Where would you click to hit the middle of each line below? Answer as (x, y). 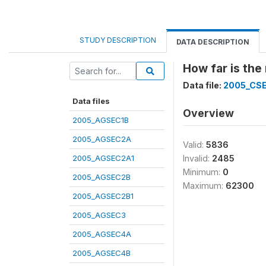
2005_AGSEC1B (101, 120)
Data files (91, 101)
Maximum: (204, 186)
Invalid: (197, 158)
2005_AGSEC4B (102, 253)
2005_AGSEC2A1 (103, 158)
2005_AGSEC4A (102, 234)
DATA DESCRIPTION (213, 42)
